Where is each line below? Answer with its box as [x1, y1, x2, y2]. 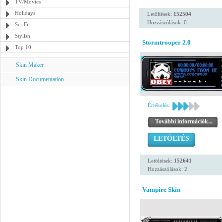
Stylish [15, 33, 30, 39]
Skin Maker [16, 61, 44, 68]
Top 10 [15, 44, 31, 50]
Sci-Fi [15, 21, 28, 27]
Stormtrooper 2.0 [142, 39, 191, 46]
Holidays [15, 10, 35, 16]
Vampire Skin [142, 186, 180, 193]
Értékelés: [148, 102, 170, 108]
